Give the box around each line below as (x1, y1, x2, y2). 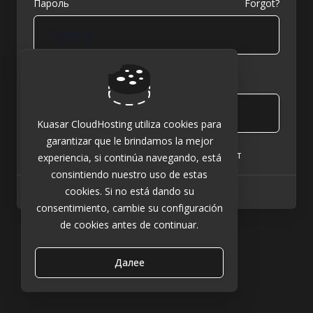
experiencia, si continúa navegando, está (37, 151, 221, 164)
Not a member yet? (71, 147, 162, 161)
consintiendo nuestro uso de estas (51, 168, 208, 181)
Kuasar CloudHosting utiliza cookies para (37, 117, 221, 131)
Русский (147, 184, 187, 198)
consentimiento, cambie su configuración (36, 201, 223, 214)
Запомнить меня (52, 66, 131, 80)
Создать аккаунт (162, 147, 242, 161)
